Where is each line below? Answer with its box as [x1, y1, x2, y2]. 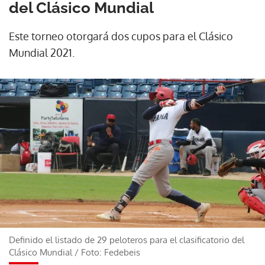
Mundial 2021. [9, 46, 75, 59]
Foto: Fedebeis [81, 246, 140, 258]
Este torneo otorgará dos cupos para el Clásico [9, 30, 233, 43]
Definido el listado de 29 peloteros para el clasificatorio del [9, 234, 244, 245]
